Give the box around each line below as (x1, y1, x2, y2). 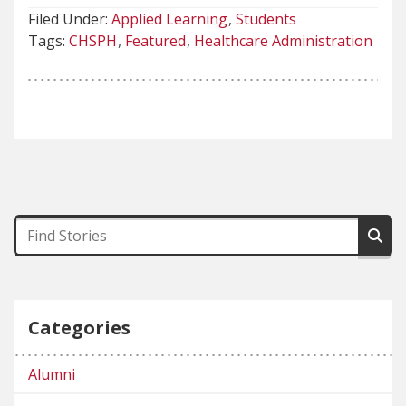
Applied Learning (111, 9, 227, 30)
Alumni (28, 364, 75, 385)
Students (235, 9, 296, 30)
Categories (28, 315, 130, 341)
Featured (124, 31, 186, 52)
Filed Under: (28, 9, 111, 30)
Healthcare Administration (193, 31, 372, 52)
